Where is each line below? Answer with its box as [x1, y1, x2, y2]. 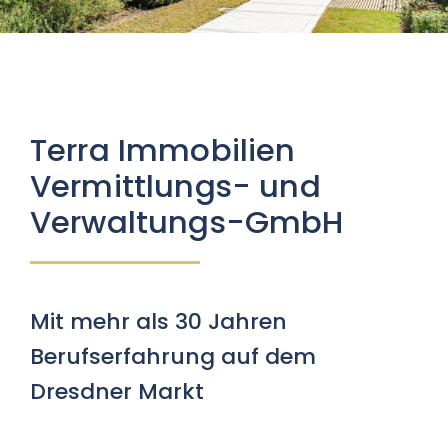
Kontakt [192, 68, 256, 90]
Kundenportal [169, 2, 279, 24]
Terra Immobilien [29, 128, 296, 172]
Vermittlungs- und [29, 164, 321, 208]
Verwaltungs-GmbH [29, 200, 344, 244]
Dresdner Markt [29, 375, 204, 407]
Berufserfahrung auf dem [29, 340, 316, 372]
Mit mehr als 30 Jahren [29, 305, 287, 337]
